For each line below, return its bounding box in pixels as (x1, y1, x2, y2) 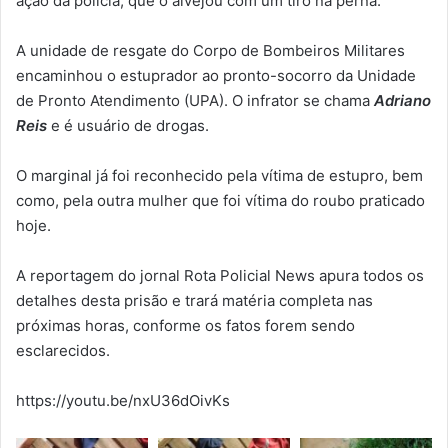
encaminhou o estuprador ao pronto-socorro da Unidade (16, 65, 416, 85)
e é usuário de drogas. (47, 115, 209, 135)
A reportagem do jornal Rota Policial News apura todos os (16, 265, 424, 285)
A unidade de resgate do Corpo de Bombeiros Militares (16, 40, 405, 60)
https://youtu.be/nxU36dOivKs (16, 390, 230, 410)
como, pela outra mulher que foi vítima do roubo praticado (16, 190, 425, 210)
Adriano (374, 90, 431, 110)
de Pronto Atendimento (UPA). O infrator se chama (16, 90, 374, 110)
